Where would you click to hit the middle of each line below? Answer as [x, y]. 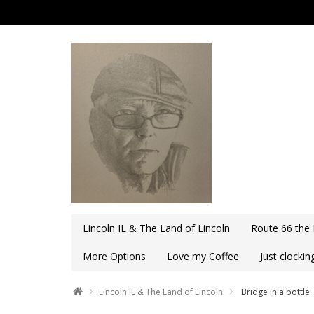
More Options [114, 256]
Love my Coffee [203, 256]
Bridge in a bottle [274, 292]
